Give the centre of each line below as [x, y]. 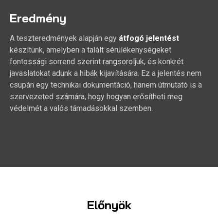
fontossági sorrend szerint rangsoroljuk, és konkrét [97, 62]
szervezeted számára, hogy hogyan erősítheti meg [96, 97]
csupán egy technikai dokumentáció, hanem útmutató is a [106, 85]
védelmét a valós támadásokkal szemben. [81, 109]
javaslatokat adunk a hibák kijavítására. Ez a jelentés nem [106, 73]
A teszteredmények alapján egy [64, 38]
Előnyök [109, 205]
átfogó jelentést [149, 38]
